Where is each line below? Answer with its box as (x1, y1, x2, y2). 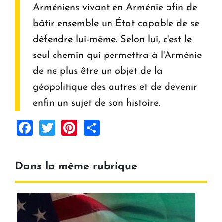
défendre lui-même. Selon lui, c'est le (33, 35, 192, 45)
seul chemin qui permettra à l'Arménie (33, 51, 202, 61)
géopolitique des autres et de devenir (33, 82, 197, 93)
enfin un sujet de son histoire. (33, 98, 160, 109)
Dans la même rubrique (15, 161, 137, 173)
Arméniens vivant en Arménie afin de (33, 3, 197, 13)
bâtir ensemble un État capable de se (33, 19, 199, 29)
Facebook (33, 119, 101, 135)
